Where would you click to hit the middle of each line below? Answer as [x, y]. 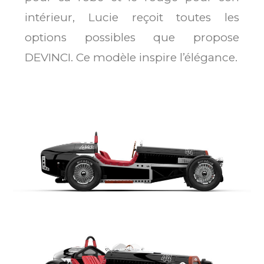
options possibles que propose [132, 38]
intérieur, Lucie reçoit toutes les [132, 18]
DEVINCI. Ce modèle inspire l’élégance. [131, 58]
